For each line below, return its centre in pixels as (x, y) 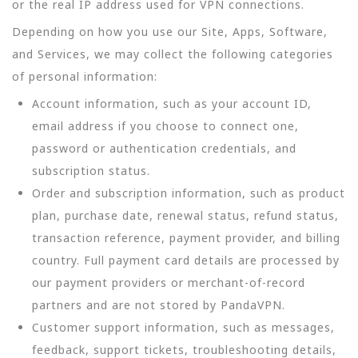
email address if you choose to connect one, (165, 126)
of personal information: (85, 76)
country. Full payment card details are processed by (186, 261)
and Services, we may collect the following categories (173, 54)
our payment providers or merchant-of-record (169, 283)
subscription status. (91, 171)
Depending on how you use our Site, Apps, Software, (170, 32)
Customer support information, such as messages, (183, 328)
